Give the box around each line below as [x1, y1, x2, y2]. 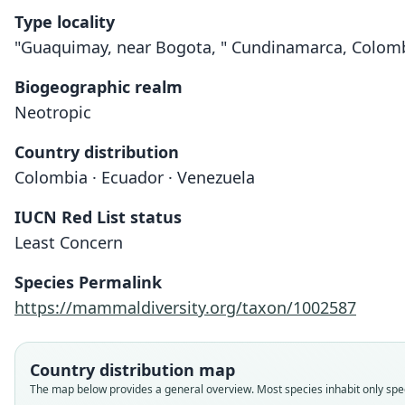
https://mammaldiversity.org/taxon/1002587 [14, 297, 356, 318]
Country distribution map [30, 359, 235, 381]
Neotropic [14, 101, 91, 123]
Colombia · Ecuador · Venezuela [14, 166, 255, 188]
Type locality [14, 11, 115, 33]
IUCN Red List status [14, 206, 182, 228]
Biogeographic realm [14, 76, 183, 98]
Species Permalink [14, 271, 162, 293]
